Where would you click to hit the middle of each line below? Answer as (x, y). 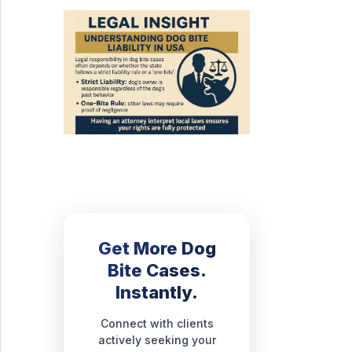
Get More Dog (157, 248)
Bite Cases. (157, 270)
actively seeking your (157, 339)
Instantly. (157, 292)
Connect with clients (157, 323)
